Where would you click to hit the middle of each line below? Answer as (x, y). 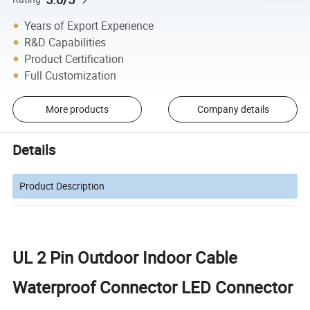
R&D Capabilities (65, 42)
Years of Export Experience (89, 25)
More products (77, 109)
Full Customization (71, 75)
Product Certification (74, 58)
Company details (233, 109)
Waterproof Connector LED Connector (153, 287)
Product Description (62, 185)
